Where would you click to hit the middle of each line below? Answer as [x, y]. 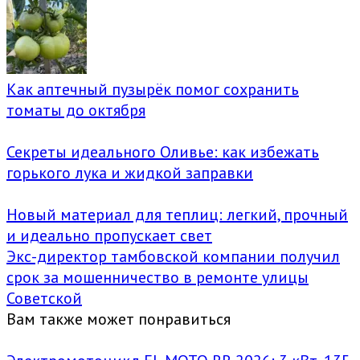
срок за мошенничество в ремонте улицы [157, 278]
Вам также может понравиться [119, 319]
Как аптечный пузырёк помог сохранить [153, 90]
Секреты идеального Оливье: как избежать [163, 152]
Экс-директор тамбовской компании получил [173, 257]
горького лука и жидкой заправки [130, 173]
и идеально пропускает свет [109, 236]
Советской [44, 299]
